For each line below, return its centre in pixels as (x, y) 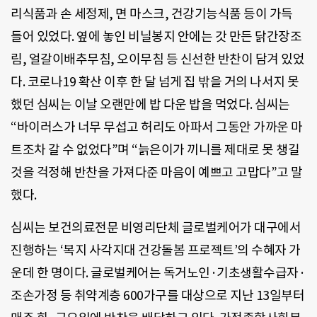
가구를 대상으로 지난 (198, 296)
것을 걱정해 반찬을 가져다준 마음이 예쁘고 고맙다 (141, 172)
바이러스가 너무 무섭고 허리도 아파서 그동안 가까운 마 (160, 127)
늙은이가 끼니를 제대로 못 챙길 (218, 149)
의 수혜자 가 (269, 250)
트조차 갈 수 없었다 (61, 149)
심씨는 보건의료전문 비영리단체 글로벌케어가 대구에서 (156, 228)
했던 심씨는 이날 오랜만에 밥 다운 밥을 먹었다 (130, 104)
